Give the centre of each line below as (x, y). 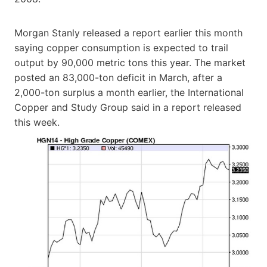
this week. (37, 122)
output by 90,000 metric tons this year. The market (130, 62)
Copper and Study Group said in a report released (128, 107)
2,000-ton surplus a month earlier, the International (129, 92)
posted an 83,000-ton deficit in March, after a (118, 77)
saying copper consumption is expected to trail (121, 47)
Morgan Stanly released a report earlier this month (128, 32)
